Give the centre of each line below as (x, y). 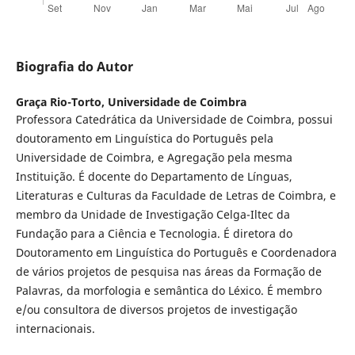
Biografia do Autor (74, 67)
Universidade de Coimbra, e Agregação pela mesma (154, 158)
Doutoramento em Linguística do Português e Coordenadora (176, 253)
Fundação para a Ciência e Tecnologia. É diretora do (154, 234)
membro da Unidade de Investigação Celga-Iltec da (153, 215)
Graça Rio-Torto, (61, 102)
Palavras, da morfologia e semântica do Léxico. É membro (168, 291)
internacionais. (55, 329)
